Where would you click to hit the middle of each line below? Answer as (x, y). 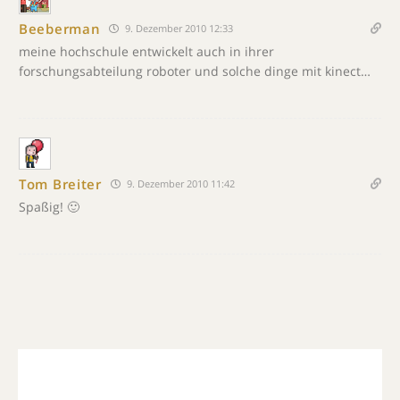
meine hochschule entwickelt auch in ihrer (146, 51)
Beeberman (60, 28)
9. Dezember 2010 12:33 (178, 28)
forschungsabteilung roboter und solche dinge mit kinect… (195, 71)
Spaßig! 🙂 (49, 207)
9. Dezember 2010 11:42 (179, 183)
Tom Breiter (60, 183)
